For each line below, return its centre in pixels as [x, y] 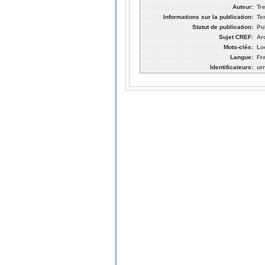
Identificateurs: [232, 67]
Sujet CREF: [236, 37]
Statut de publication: [223, 27]
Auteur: [243, 7]
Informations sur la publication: [208, 17]
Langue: [242, 57]
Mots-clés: [238, 47]
